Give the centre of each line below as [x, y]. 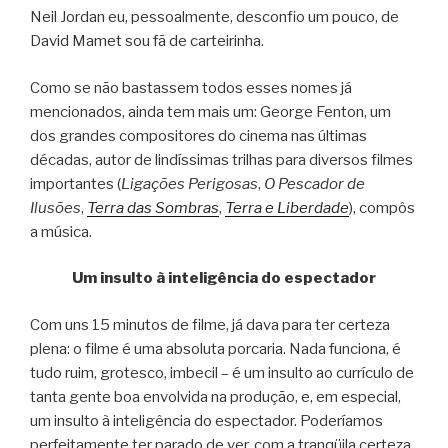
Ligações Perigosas [189, 183]
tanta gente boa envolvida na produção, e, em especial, [215, 396]
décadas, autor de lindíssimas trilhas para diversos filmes [221, 159]
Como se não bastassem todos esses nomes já [191, 87]
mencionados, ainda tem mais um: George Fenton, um [210, 111]
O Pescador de [314, 183]
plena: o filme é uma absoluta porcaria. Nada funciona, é [215, 348]
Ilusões [55, 207]
